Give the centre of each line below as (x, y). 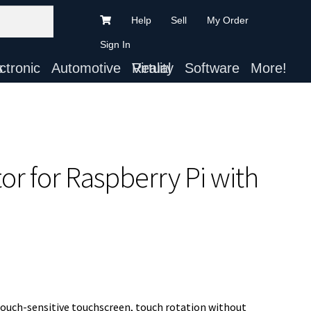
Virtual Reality (152, 68)
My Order (227, 20)
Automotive (86, 68)
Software (212, 68)
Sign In (116, 44)
